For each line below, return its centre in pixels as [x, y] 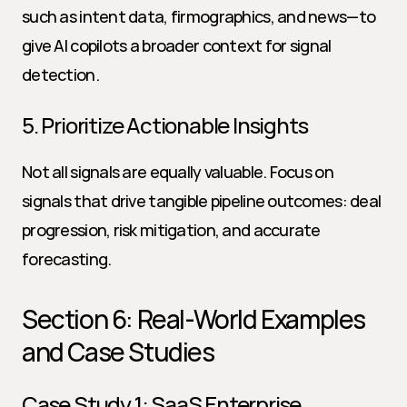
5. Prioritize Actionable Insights [165, 125]
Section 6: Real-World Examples [194, 319]
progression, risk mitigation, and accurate [171, 230]
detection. [60, 74]
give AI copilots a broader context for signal [177, 45]
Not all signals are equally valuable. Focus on [178, 172]
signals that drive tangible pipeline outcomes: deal [202, 201]
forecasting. [67, 259]
